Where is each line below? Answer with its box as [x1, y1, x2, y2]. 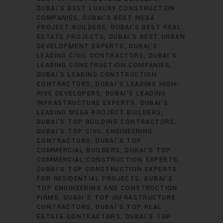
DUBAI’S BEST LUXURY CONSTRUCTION [37, 4, 176, 13]
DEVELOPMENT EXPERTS [37, 42, 124, 51]
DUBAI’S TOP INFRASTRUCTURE [63, 193, 176, 202]
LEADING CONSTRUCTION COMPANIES [37, 61, 170, 70]
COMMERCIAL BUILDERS [37, 146, 120, 155]
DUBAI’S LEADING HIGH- [96, 80, 180, 89]
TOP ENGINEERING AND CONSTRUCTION [37, 184, 178, 193]
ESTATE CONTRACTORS [37, 212, 121, 221]
